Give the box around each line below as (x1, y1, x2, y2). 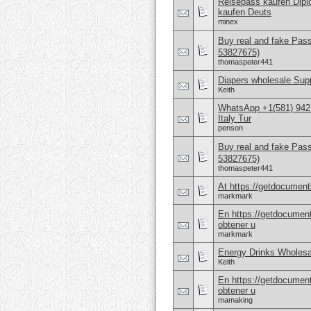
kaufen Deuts (218, 7, 271, 17)
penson (218, 124, 243, 132)
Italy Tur (218, 113, 251, 124)
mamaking (218, 296, 253, 304)
